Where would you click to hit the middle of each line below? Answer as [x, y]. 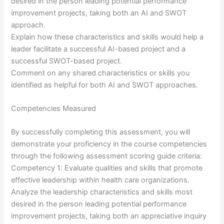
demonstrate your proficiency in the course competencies [109, 144]
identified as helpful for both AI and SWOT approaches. [105, 85]
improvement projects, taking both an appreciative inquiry [109, 216]
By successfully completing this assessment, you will [101, 132]
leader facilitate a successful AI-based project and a [98, 49]
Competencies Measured [54, 109]
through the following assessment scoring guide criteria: [107, 156]
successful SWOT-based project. [67, 61]
